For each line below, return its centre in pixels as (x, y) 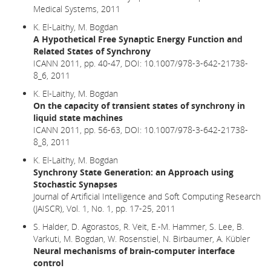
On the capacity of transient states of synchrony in (139, 105)
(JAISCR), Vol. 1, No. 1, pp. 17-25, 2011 (104, 208)
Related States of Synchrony (92, 51)
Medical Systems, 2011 (77, 8)
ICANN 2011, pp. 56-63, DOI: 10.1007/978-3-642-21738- (141, 129)
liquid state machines (78, 117)
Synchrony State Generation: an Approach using (133, 172)
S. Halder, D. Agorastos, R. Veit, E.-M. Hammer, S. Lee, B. (139, 226)
